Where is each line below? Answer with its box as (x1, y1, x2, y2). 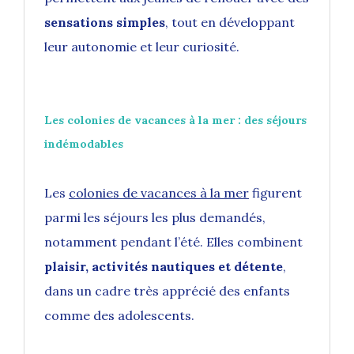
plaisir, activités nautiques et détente (44, 258, 283, 275)
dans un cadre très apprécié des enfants (44, 283, 290, 299)
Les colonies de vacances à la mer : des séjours (44, 113, 307, 128)
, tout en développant (165, 14, 295, 31)
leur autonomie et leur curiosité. (44, 39, 239, 55)
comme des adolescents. (44, 307, 194, 324)
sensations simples (44, 14, 165, 31)
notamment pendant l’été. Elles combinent (44, 234, 303, 250)
